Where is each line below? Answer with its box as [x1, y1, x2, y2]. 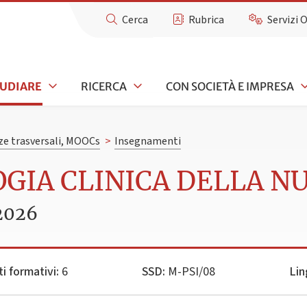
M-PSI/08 [164, 262, 215, 280]
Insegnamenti [114, 134, 181, 149]
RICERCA [81, 79, 127, 93]
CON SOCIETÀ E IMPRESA [165, 79, 294, 93]
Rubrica [188, 12, 225, 27]
